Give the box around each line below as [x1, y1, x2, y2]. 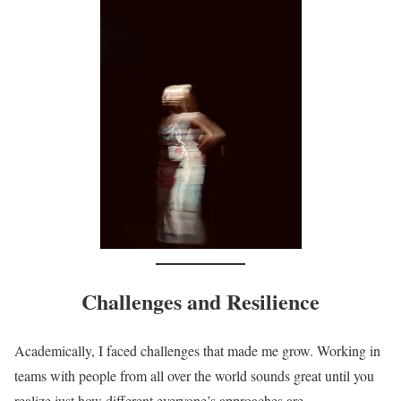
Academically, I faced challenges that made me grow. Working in [14, 341, 380, 361]
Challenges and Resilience [81, 286, 320, 318]
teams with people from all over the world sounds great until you [14, 366, 374, 386]
